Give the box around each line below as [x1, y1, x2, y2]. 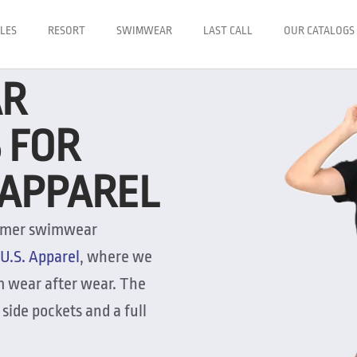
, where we [80, 247, 152, 266]
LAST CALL [203, 24, 253, 37]
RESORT [48, 24, 85, 37]
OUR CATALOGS [284, 24, 355, 37]
